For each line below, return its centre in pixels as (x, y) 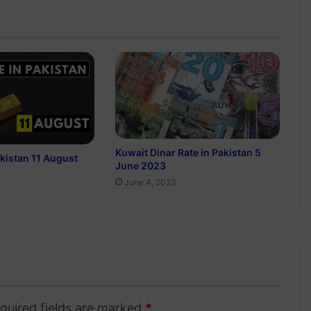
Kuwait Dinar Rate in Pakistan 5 (188, 152)
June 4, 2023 (150, 182)
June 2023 (140, 165)
